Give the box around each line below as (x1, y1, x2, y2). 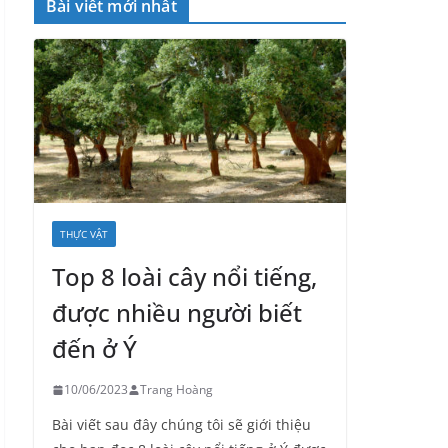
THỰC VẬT (60, 227, 108, 241)
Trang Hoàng (140, 381, 213, 398)
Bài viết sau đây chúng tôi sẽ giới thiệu (52, 415, 311, 434)
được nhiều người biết (52, 296, 302, 329)
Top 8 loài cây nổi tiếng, (52, 260, 317, 293)
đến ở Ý (52, 332, 137, 365)
